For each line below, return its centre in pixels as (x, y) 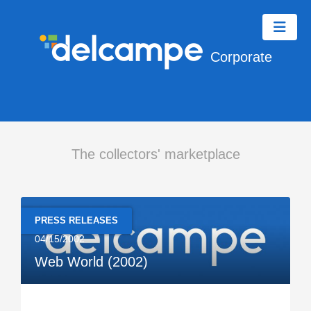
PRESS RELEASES (76, 220)
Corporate (241, 57)
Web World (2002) (91, 262)
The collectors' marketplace (155, 154)
